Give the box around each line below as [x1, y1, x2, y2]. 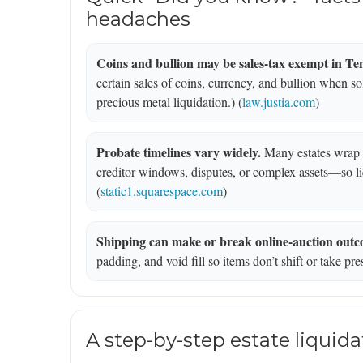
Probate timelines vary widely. [96, 143, 261, 162]
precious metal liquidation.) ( [96, 93, 242, 111]
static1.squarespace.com [100, 182, 223, 200]
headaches [86, 7, 190, 32]
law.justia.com [242, 93, 315, 111]
